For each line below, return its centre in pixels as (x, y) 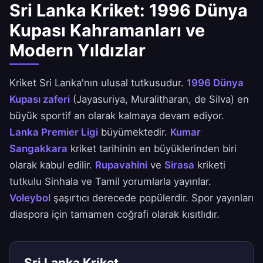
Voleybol (30, 198)
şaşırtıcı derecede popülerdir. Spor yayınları (152, 198)
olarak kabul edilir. (52, 165)
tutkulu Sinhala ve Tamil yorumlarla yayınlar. (110, 182)
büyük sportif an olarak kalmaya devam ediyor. (117, 116)
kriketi (210, 165)
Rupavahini (121, 165)
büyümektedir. (134, 132)
